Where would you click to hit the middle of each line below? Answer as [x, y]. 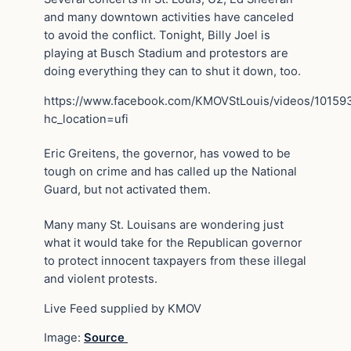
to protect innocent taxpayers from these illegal [175, 261]
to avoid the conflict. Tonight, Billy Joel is [157, 35]
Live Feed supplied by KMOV [123, 308]
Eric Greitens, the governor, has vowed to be [167, 154]
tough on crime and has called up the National [170, 172]
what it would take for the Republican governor [173, 242]
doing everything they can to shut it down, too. [172, 71]
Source [106, 338]
